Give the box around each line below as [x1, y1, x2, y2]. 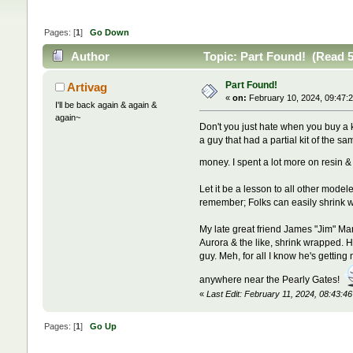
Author [71, 50, 110, 64]
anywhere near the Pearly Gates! [199, 274, 345, 286]
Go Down [89, 27, 129, 37]
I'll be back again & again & [54, 100, 157, 110]
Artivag [67, 80, 108, 95]
